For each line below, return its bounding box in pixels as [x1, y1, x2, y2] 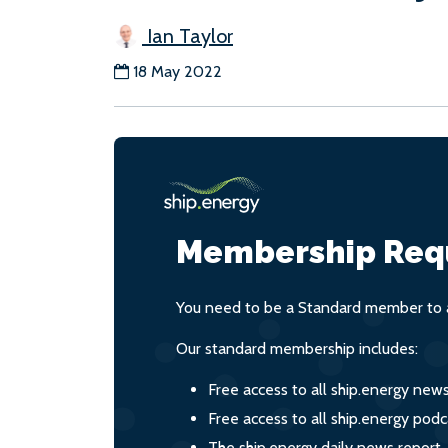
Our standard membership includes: [176, 339, 418, 358]
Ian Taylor [142, 24, 233, 48]
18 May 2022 [133, 62, 222, 81]
